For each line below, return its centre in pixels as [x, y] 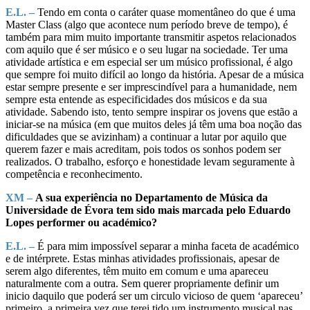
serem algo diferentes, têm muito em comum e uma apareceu [137, 271]
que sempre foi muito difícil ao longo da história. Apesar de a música [155, 74]
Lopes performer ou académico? [81, 222]
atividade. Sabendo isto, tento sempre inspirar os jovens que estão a [152, 111]
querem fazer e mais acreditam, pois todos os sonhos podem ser [143, 149]
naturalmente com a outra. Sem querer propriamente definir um [142, 283]
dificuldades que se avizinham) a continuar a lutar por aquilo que [146, 136]
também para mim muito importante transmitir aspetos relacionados [151, 37]
